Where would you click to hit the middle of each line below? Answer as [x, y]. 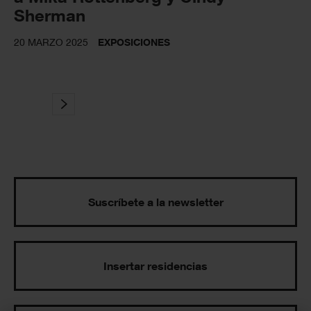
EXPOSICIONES [134, 42]
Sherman [50, 15]
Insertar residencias [155, 266]
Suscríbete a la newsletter [155, 202]
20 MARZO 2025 [51, 42]
